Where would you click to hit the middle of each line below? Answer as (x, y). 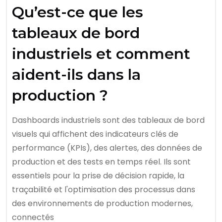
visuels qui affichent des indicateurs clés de (95, 134)
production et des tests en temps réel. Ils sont (101, 162)
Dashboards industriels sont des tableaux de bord (108, 120)
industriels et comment (101, 54)
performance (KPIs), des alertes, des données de (107, 148)
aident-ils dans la (76, 75)
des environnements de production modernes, (102, 203)
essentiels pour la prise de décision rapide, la (98, 176)
